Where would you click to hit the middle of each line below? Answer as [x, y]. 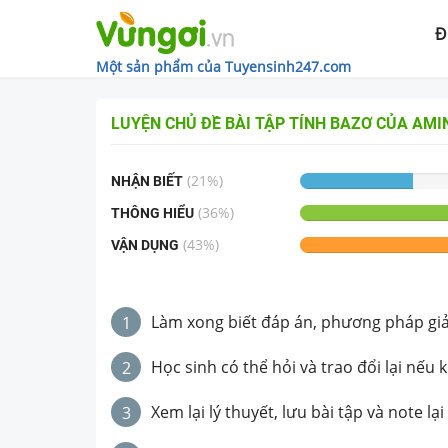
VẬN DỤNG [145, 245]
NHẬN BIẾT [147, 181]
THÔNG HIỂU [152, 213]
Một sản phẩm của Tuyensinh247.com [223, 66]
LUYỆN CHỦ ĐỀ [168, 123]
